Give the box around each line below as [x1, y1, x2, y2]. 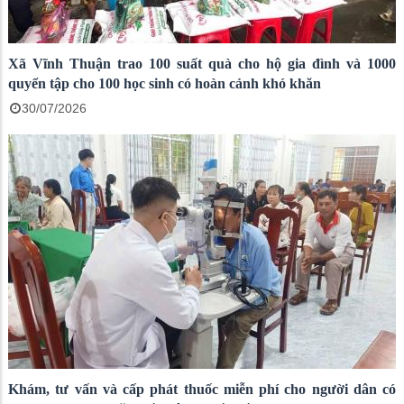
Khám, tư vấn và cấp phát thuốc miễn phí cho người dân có [8, 381, 396, 397]
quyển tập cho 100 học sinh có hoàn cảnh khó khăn [8, 76, 321, 91]
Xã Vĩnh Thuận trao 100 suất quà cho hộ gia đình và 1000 [8, 56, 396, 71]
